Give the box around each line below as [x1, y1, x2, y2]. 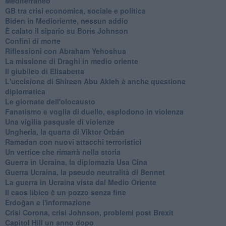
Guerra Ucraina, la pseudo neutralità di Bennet [5, 166, 165, 177]
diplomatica [5, 86, 45, 96]
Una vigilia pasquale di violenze [5, 116, 115, 127]
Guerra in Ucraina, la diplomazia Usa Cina [5, 156, 147, 167]
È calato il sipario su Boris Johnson [5, 25, 128, 36]
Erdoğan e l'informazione [5, 197, 91, 207]
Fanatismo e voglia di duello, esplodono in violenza [5, 106, 184, 117]
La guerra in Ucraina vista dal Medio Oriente [5, 177, 156, 187]
